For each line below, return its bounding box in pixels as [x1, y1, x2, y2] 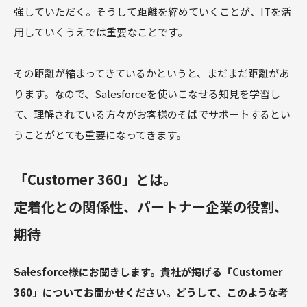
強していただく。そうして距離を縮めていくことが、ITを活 [14, 4, 291, 19]
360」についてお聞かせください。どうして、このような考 [14, 285, 288, 300]
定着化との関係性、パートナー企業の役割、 [14, 197, 288, 217]
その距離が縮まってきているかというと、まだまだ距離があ [14, 66, 289, 81]
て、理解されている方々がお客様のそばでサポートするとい [14, 107, 291, 122]
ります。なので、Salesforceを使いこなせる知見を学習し [14, 86, 280, 101]
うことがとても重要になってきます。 [14, 127, 186, 143]
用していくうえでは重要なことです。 [14, 25, 188, 40]
